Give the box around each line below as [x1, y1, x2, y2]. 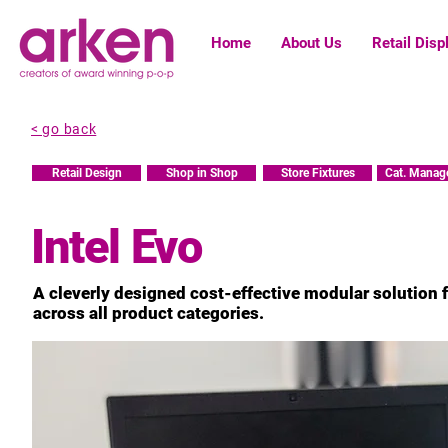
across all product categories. [33, 303, 268, 323]
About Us [281, 34, 342, 52]
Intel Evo [31, 219, 202, 274]
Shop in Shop [165, 166, 238, 180]
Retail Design [51, 166, 122, 180]
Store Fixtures [280, 166, 355, 180]
